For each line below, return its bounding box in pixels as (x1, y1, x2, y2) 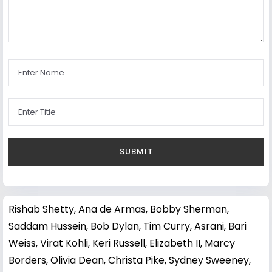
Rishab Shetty (8, 202, 74, 217)
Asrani (194, 219, 224, 234)
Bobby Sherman (150, 202, 227, 217)
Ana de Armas (78, 202, 146, 217)
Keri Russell (92, 236, 145, 251)
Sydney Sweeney (169, 253, 249, 268)
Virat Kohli (40, 236, 88, 251)
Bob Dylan (90, 219, 139, 234)
